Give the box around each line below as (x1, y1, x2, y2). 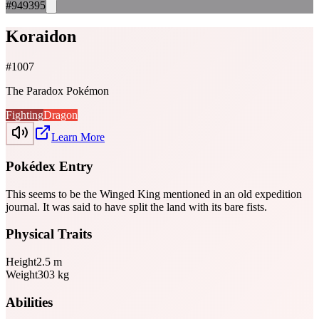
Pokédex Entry (6, 159, 93, 174)
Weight (6, 268, 38, 281)
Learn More (51, 131, 105, 144)
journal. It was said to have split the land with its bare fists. (6, 200, 267, 213)
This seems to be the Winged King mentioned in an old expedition (6, 187, 302, 200)
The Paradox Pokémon (6, 85, 109, 98)
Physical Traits (6, 226, 92, 242)
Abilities (6, 294, 53, 310)
